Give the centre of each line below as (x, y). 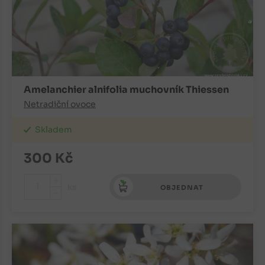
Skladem (54, 130)
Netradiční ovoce (60, 104)
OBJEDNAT (182, 188)
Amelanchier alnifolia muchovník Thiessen (126, 90)
